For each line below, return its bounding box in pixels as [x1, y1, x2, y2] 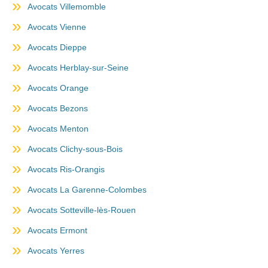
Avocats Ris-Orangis [28, 165, 105, 174]
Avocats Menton [28, 124, 89, 133]
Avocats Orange [28, 83, 89, 93]
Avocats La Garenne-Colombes [28, 185, 147, 194]
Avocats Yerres [28, 246, 84, 255]
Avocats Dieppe [28, 42, 87, 52]
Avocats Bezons [28, 103, 88, 113]
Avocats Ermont [28, 226, 87, 235]
